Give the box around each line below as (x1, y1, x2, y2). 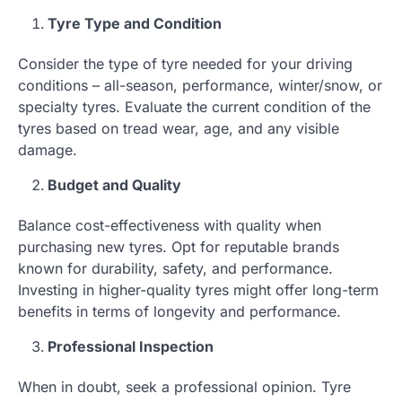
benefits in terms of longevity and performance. (18, 302, 341, 321)
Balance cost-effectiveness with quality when (18, 216, 321, 235)
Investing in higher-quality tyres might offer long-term (18, 281, 379, 300)
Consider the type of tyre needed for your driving (18, 55, 353, 74)
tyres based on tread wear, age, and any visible (18, 119, 339, 138)
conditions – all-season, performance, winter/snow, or (18, 76, 382, 95)
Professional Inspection (48, 337, 214, 356)
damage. (18, 141, 77, 160)
